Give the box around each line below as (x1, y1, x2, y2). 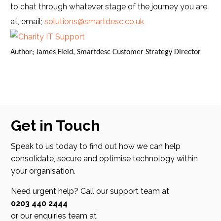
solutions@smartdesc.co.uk (44, 17, 145, 26)
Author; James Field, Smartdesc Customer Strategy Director (10, 48, 201, 56)
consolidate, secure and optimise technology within (11, 154, 198, 164)
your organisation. (11, 166, 76, 176)
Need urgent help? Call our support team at (11, 186, 170, 196)
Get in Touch (11, 117, 101, 135)
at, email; (10, 17, 45, 26)
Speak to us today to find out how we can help (11, 142, 181, 151)
